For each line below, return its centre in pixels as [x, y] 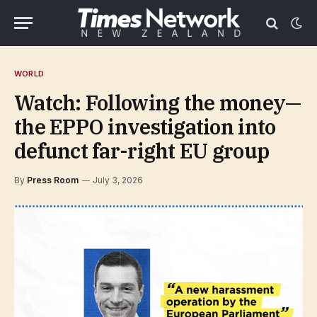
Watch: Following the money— [158, 103]
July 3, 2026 [118, 180]
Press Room [53, 180]
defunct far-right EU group [142, 151]
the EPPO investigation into [145, 127]
